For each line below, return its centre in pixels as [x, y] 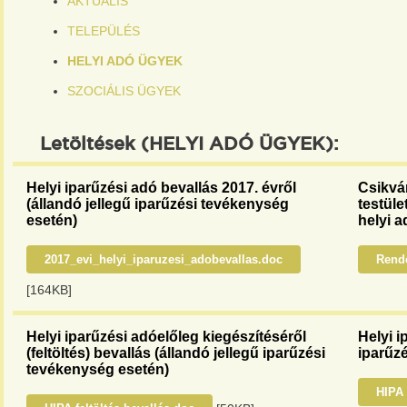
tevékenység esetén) [98, 369]
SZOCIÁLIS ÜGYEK [124, 91]
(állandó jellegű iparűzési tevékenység [158, 204]
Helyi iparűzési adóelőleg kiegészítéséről [166, 337]
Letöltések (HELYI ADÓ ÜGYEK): [189, 144]
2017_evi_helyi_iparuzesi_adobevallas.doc [164, 259]
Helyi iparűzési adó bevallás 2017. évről [161, 188]
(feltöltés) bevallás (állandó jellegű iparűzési [176, 353]
